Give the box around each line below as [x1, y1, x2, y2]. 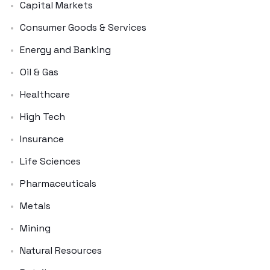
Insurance [20, 132, 64, 145]
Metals [20, 199, 51, 212]
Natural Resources [20, 243, 102, 257]
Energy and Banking [20, 43, 111, 56]
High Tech [20, 110, 65, 123]
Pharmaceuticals [20, 177, 96, 190]
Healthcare [20, 87, 70, 101]
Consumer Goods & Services [20, 20, 146, 34]
